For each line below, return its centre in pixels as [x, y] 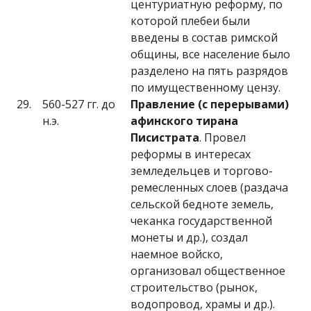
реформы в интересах [191, 154]
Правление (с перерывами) [210, 104]
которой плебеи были [190, 21]
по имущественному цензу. [205, 87]
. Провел [222, 137]
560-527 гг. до [79, 104]
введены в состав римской [204, 37]
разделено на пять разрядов [209, 71]
